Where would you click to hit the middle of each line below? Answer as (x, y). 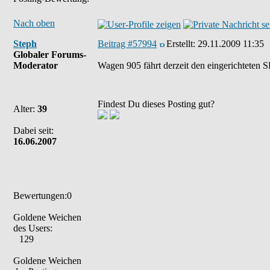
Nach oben (34, 23)
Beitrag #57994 (127, 44)
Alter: (25, 109)
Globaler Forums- (50, 55)
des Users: (33, 228)
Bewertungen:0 (42, 196)
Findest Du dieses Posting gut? (156, 104)
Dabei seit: (33, 130)
